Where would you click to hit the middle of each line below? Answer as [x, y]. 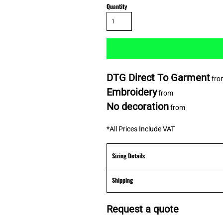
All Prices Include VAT [142, 129]
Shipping [122, 180]
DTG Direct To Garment [158, 78]
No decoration [138, 107]
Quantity [117, 6]
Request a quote [143, 209]
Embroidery [132, 92]
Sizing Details [128, 156]
